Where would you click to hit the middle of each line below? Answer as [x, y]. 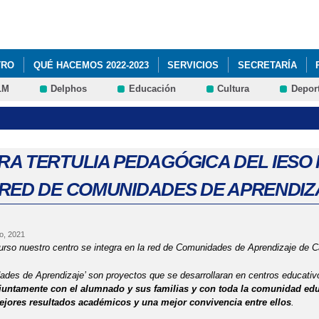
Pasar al [135, 7]
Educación [152, 89]
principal [135, 35]
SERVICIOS [193, 65]
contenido [138, 21]
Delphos [69, 89]
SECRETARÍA [267, 65]
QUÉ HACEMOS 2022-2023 [91, 65]
